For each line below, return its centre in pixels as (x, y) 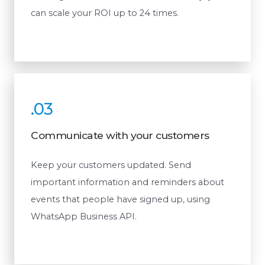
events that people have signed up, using (120, 199)
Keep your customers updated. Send (111, 165)
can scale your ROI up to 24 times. (105, 13)
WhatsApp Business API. (84, 216)
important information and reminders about (127, 182)
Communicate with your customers (120, 135)
